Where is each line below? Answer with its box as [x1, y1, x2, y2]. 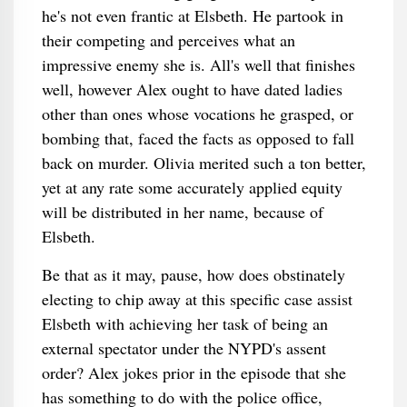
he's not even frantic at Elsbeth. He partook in [41, 5, 343, 26]
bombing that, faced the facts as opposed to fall [41, 127, 354, 149]
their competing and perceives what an [41, 29, 295, 51]
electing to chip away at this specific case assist [41, 288, 352, 310]
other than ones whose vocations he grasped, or [41, 103, 353, 124]
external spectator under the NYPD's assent [41, 337, 326, 359]
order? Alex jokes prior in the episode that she [41, 362, 346, 383]
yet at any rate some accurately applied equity [41, 176, 342, 198]
